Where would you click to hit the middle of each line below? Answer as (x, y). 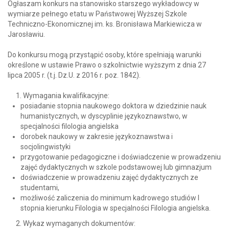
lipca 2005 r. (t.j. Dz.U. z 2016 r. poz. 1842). (74, 75)
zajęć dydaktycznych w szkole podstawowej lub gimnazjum (116, 167)
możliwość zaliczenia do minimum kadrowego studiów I (110, 198)
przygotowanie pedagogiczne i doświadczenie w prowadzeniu (121, 157)
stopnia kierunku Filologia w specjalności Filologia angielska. (116, 208)
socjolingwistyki (45, 147)
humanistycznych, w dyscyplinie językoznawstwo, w (104, 116)
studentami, (40, 188)
